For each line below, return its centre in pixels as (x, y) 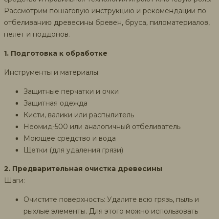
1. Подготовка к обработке (56, 54)
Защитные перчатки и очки (71, 92)
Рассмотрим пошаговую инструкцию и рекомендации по (105, 11)
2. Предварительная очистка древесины (83, 169)
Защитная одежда (55, 103)
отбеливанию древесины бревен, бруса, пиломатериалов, (107, 23)
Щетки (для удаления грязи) (73, 150)
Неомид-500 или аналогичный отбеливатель (102, 127)
